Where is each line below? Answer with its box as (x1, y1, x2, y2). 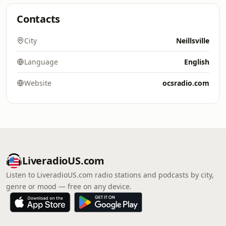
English (184, 57, 209, 67)
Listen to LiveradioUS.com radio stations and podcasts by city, (6, 170, 214, 180)
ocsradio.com (162, 78, 209, 88)
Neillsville (176, 36, 209, 45)
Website (24, 78, 51, 88)
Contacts (17, 12, 61, 26)
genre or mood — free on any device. (6, 182, 132, 191)
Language (24, 57, 58, 67)
